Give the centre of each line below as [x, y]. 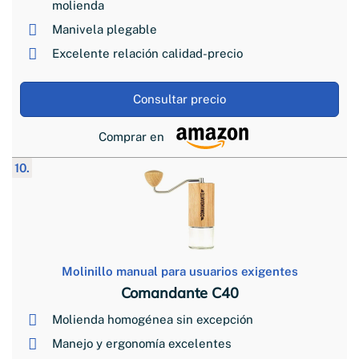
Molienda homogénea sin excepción [153, 319]
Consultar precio [179, 99]
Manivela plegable [105, 29]
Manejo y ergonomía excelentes [142, 343]
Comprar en [131, 136]
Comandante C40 [179, 292]
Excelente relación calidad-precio [147, 53]
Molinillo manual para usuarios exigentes [179, 271]
